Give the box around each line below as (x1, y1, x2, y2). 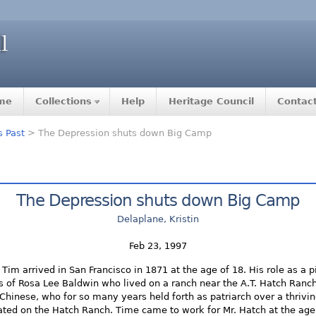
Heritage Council (168, 96, 254, 107)
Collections (35, 96, 92, 107)
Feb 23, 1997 (128, 241, 187, 251)
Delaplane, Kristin (116, 214, 199, 224)
